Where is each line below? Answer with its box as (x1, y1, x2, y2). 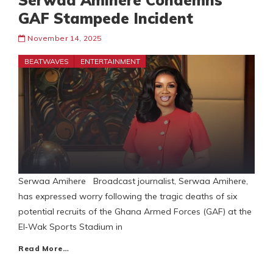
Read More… (18, 244, 69, 253)
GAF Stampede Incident (18, 9, 193, 28)
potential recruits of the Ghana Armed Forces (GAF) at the (18, 206, 252, 218)
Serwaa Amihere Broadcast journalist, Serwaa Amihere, (18, 175, 248, 187)
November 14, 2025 (27, 34, 102, 43)
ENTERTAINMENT (80, 57, 140, 66)
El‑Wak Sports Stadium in (18, 221, 122, 233)
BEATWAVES (24, 57, 69, 66)
